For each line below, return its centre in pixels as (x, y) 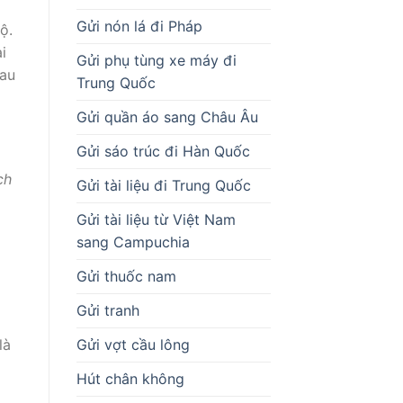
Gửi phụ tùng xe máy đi (156, 60)
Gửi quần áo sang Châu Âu (167, 116)
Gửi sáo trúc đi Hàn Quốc (163, 151)
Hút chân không (130, 378)
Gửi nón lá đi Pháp (139, 26)
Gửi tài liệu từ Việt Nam (156, 219)
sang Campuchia (133, 242)
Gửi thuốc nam (126, 276)
